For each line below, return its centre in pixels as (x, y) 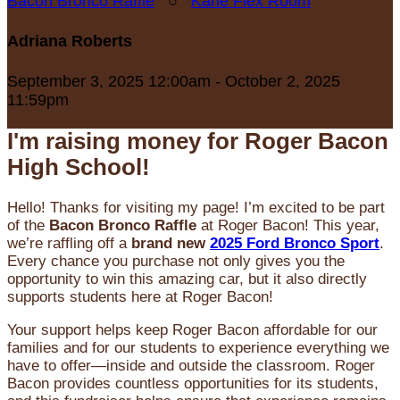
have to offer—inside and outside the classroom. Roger (191, 366)
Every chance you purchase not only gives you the (176, 262)
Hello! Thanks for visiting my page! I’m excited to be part (196, 208)
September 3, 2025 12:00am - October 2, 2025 (174, 81)
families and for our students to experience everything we (198, 348)
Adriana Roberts (70, 41)
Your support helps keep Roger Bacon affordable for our (192, 330)
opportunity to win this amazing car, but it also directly (187, 279)
